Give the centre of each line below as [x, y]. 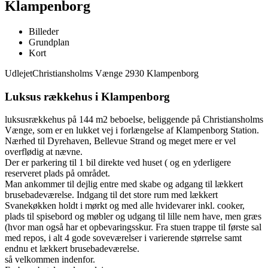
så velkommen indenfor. [50, 260]
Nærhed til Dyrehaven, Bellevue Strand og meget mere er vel [120, 141]
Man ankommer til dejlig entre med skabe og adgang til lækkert [124, 184]
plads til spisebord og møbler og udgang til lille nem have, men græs [133, 217]
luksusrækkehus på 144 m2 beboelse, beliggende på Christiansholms [134, 120]
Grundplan [49, 42]
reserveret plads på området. [57, 173]
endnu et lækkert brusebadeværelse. [72, 249]
